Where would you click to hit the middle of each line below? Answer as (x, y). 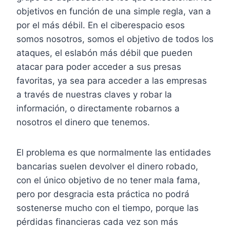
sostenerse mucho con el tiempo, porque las (108, 208)
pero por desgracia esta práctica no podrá (103, 194)
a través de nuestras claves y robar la (94, 95)
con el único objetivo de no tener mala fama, (108, 180)
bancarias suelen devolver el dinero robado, (107, 167)
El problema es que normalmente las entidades (114, 153)
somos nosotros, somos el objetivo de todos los (115, 39)
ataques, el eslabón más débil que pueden (104, 53)
